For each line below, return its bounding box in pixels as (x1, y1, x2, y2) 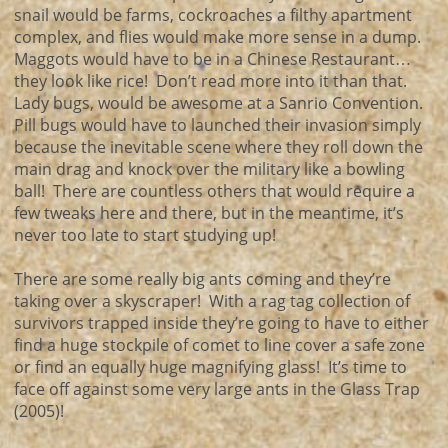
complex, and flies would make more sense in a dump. (14, 26, 425, 48)
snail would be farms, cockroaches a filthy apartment (14, 4, 412, 26)
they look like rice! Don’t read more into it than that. (14, 70, 411, 92)
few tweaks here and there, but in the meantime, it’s (14, 202, 404, 224)
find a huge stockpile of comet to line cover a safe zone (14, 334, 425, 356)
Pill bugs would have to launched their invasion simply (14, 114, 421, 136)
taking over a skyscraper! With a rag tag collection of (14, 290, 410, 312)
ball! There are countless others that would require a (14, 180, 415, 202)
